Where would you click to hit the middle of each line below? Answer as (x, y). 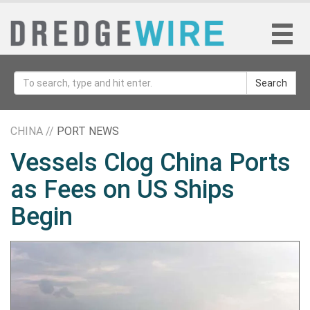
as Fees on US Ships (122, 190)
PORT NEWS (88, 131)
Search (271, 83)
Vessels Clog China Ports (151, 163)
